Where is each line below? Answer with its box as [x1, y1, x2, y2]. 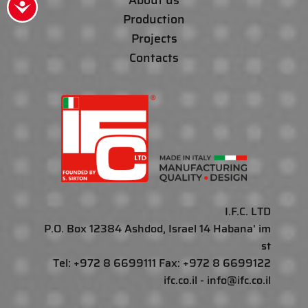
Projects [131, 29, 177, 48]
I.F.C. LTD [225, 202, 271, 220]
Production [123, 10, 185, 29]
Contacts [129, 48, 179, 67]
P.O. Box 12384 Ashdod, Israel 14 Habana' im [44, 219, 271, 237]
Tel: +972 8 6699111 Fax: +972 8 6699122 [53, 254, 271, 272]
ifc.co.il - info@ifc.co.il [164, 271, 271, 289]
